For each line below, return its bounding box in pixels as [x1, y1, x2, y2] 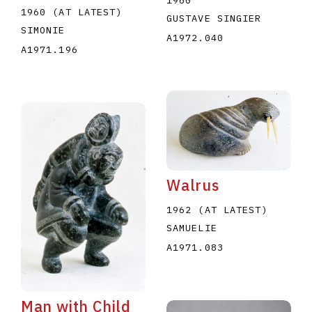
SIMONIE [20, 24, 65, 37]
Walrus [166, 175, 219, 196]
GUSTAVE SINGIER [166, 11, 262, 24]
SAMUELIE [166, 221, 217, 235]
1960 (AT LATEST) [20, 6, 123, 19]
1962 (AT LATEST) [166, 203, 268, 217]
